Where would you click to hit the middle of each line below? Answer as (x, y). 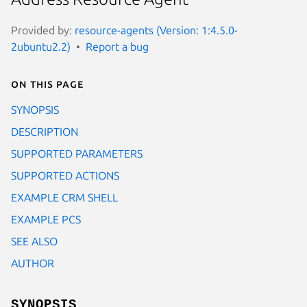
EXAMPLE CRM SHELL (64, 197)
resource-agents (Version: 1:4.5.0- (156, 30)
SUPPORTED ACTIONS (65, 175)
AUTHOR (33, 263)
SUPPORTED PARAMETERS (77, 153)
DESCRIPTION (45, 131)
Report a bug (117, 46)
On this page (47, 83)
